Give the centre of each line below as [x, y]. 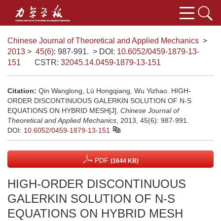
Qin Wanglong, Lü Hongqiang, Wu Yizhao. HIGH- [115, 91]
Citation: [22, 91]
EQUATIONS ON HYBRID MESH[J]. [64, 110]
